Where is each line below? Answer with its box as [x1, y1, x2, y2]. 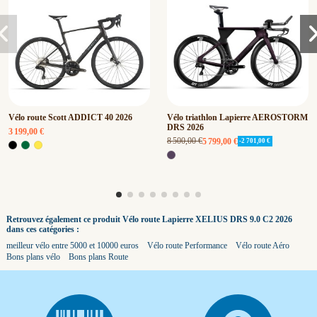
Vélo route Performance [147, 241, 227, 251]
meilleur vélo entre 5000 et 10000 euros [6, 241, 139, 251]
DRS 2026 [167, 122, 204, 133]
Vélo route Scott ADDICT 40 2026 [8, 113, 132, 123]
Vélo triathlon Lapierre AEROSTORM [167, 113, 308, 123]
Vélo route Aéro [236, 241, 289, 251]
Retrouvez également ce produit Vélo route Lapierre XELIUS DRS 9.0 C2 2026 [6, 214, 292, 225]
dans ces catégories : [6, 224, 79, 235]
